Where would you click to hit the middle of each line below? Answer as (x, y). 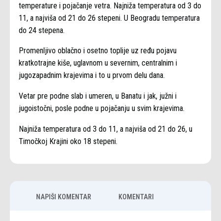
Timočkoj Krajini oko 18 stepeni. (68, 142)
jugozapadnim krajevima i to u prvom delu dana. (92, 75)
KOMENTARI (136, 197)
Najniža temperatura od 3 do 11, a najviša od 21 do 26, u (106, 129)
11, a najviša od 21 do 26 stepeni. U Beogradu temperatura (109, 18)
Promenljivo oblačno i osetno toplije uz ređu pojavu (98, 51)
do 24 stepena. (42, 30)
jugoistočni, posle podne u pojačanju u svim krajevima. (102, 109)
